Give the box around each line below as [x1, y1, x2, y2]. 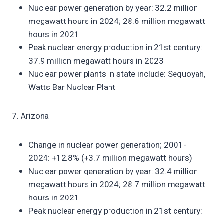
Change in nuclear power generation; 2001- [28, 138, 186, 151]
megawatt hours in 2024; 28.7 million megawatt [28, 178, 205, 191]
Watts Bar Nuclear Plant [28, 81, 115, 93]
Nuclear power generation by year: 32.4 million [28, 165, 198, 177]
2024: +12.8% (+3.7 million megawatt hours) [28, 152, 192, 164]
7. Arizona [12, 109, 49, 122]
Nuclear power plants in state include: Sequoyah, [28, 67, 205, 80]
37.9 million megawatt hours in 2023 [28, 54, 164, 67]
